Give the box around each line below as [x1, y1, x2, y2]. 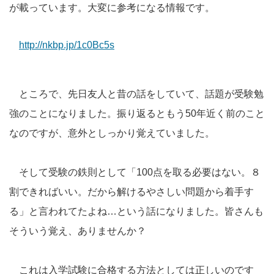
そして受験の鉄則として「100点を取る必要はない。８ [9, 166, 261, 177]
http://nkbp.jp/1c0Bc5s [19, 40, 114, 51]
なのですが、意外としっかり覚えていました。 [9, 127, 215, 138]
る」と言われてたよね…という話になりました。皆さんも [9, 206, 264, 217]
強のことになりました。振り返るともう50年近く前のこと [9, 108, 265, 119]
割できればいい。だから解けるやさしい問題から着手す [9, 186, 254, 197]
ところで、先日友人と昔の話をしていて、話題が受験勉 [9, 88, 264, 99]
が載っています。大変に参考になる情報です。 [9, 2, 215, 13]
